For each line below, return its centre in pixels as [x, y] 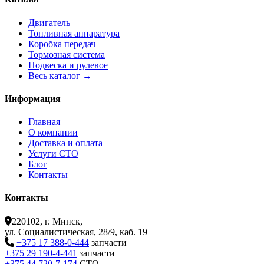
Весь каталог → [60, 75]
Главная [44, 122]
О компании [53, 133]
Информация [33, 98]
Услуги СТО [53, 154]
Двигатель [49, 22]
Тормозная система [67, 54]
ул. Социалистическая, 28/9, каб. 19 [76, 232]
